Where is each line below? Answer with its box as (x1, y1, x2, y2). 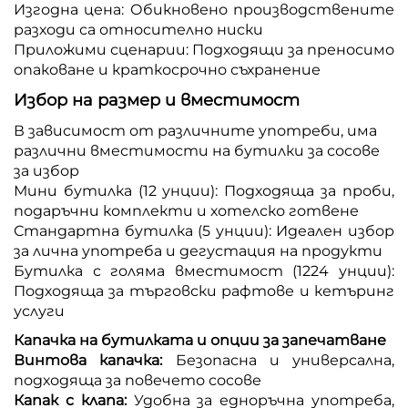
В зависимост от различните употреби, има (14, 121, 377, 139)
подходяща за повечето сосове (14, 371, 261, 389)
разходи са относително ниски (14, 20, 263, 38)
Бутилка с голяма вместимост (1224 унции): (14, 261, 394, 280)
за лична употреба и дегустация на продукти (14, 241, 382, 260)
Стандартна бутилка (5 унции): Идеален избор (14, 221, 394, 240)
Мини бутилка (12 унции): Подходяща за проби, (14, 181, 394, 199)
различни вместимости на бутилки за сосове (14, 141, 380, 159)
